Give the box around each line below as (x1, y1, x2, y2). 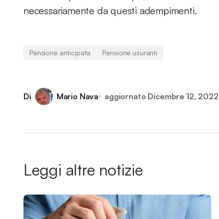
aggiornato (105, 91, 146, 101)
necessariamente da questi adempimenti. (23, 4, 197, 17)
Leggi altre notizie (23, 160, 143, 179)
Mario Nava (56, 91, 99, 101)
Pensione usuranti (102, 48, 157, 57)
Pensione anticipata (29, 48, 91, 57)
